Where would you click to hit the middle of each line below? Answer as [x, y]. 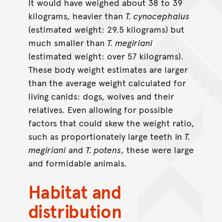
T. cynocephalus [157, 16]
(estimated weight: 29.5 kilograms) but [106, 29]
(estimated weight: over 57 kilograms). [106, 56]
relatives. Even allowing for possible [100, 110]
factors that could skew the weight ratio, [111, 123]
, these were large [157, 150]
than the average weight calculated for [107, 83]
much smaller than [67, 43]
